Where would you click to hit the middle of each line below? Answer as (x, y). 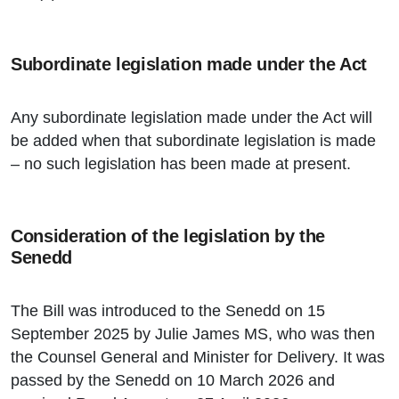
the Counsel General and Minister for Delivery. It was (198, 358)
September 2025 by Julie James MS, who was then (193, 334)
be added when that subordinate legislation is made (193, 141)
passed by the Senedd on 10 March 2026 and (173, 381)
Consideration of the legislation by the (168, 236)
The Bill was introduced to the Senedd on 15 (168, 311)
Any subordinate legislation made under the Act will (191, 118)
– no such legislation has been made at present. (181, 164)
